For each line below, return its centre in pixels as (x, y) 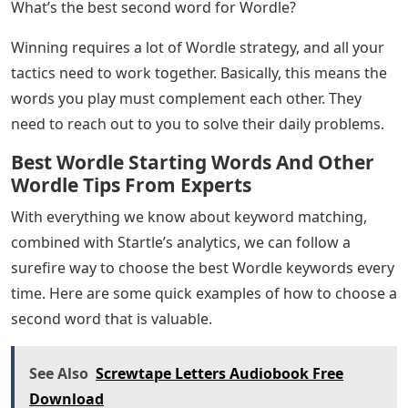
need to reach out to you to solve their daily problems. (198, 124)
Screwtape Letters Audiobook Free (219, 374)
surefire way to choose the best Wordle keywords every (203, 268)
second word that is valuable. (112, 319)
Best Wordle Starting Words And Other (193, 163)
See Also (59, 374)
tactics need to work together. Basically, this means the (199, 73)
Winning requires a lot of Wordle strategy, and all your (198, 48)
